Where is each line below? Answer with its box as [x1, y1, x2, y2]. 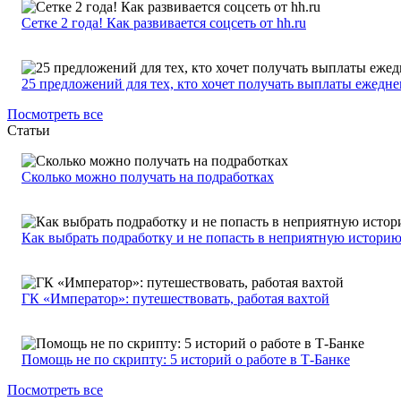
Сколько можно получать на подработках [21, 169, 274, 185]
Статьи [7, 123, 50, 139]
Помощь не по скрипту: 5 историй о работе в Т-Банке [21, 352, 350, 368]
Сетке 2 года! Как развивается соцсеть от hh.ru [21, 15, 306, 31]
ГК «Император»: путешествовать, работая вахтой [21, 291, 329, 307]
